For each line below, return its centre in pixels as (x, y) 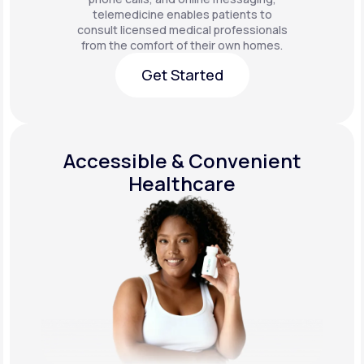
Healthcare (182, 183)
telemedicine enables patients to (182, 14)
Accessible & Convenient (182, 160)
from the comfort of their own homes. (182, 45)
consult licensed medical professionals (182, 29)
